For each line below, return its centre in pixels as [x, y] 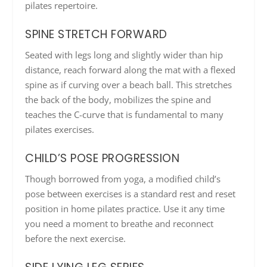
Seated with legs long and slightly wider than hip [124, 55]
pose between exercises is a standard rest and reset [131, 194]
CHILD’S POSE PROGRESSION [103, 159]
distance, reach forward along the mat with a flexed [131, 70]
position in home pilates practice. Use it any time [125, 209]
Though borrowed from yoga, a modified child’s [123, 179]
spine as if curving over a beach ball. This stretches [129, 85]
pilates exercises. [60, 130]
